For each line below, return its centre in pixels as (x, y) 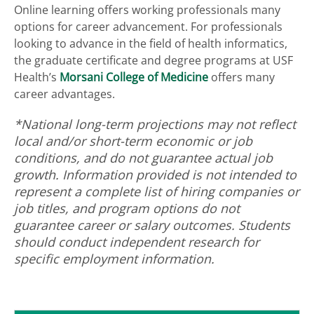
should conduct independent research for (137, 241)
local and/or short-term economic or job (133, 141)
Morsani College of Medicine (134, 77)
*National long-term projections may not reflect (155, 124)
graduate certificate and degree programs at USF (164, 60)
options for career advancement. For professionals (148, 26)
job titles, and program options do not (127, 208)
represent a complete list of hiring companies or (157, 191)
